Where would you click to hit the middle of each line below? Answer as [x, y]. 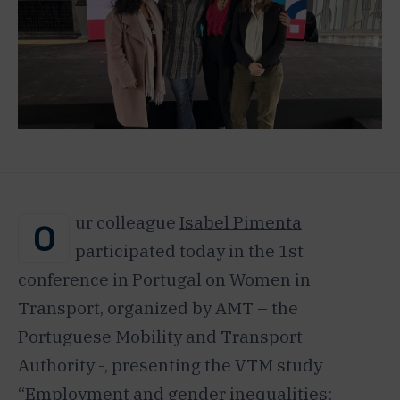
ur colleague [127, 223]
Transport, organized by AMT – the [158, 308]
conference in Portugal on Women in [164, 280]
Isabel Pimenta [241, 223]
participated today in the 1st [189, 251]
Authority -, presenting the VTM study [170, 366]
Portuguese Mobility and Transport [160, 337]
